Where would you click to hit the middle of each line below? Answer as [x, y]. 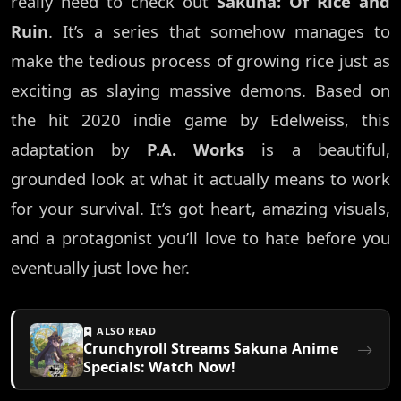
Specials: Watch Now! [159, 367]
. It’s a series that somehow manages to [219, 31]
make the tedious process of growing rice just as [200, 61]
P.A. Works [196, 149]
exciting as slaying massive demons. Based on [200, 90]
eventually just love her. [100, 268]
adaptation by [79, 149]
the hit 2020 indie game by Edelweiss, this [200, 120]
